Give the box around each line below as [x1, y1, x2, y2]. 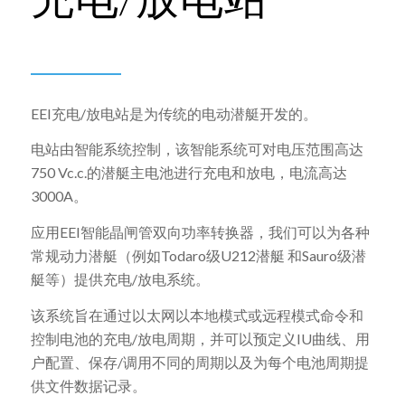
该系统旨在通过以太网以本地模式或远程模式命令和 [31, 306, 363, 324]
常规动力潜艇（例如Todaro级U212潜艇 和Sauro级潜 [31, 246, 366, 264]
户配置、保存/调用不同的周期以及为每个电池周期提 [31, 353, 369, 371]
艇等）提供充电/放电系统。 [31, 269, 210, 287]
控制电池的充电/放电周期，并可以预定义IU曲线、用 [31, 329, 370, 347]
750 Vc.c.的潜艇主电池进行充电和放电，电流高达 [31, 164, 347, 182]
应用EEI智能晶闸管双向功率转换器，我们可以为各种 [31, 222, 370, 240]
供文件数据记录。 [31, 376, 146, 394]
